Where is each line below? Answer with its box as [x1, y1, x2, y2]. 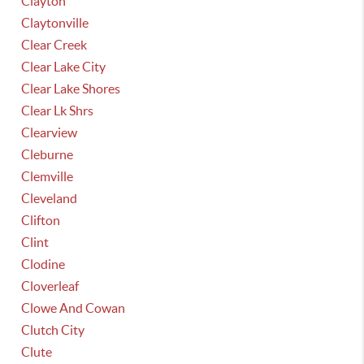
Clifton [21, 213, 61, 227]
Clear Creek [21, 37, 88, 52]
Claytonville [21, 15, 89, 30]
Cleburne [21, 147, 74, 162]
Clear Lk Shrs [21, 103, 94, 118]
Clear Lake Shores [21, 81, 121, 96]
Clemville [21, 169, 74, 184]
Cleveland [21, 191, 78, 206]
